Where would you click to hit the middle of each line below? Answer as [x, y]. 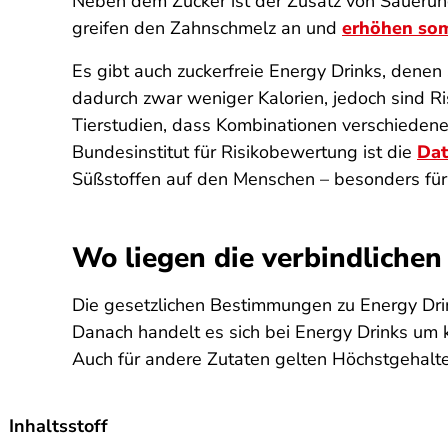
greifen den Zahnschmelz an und [207, 28]
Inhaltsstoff [58, 426]
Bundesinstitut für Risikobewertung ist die [244, 152]
